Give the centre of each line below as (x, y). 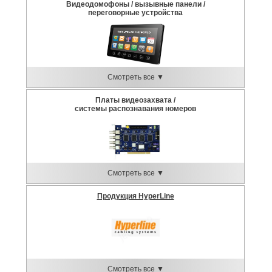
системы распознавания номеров (135, 109)
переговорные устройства (135, 13)
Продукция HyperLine (135, 196)
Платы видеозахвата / (135, 100)
